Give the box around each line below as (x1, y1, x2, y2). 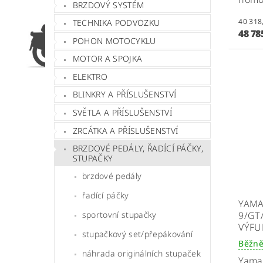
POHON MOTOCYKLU (72, 35, 156, 46)
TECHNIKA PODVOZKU (72, 17, 160, 29)
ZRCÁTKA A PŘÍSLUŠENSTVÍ (72, 124, 178, 136)
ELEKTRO (72, 70, 108, 82)
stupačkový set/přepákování (82, 228, 193, 240)
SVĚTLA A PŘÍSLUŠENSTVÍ (72, 107, 172, 119)
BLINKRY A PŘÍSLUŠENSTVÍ (72, 89, 177, 100)
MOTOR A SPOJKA (72, 53, 143, 65)
